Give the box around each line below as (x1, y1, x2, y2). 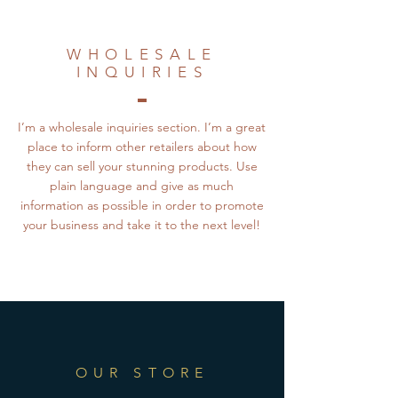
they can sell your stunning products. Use (26, 157, 258, 174)
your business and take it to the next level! (23, 216, 260, 233)
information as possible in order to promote (20, 196, 264, 213)
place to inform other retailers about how (27, 138, 257, 155)
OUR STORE (75, 363, 210, 381)
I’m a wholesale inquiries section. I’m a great (18, 118, 266, 135)
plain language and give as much (50, 177, 234, 194)
